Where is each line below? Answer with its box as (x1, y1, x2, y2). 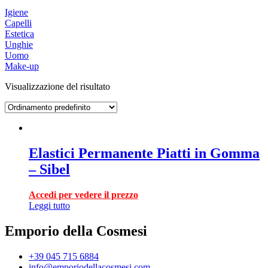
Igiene (5, 7, 28, 17)
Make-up (5, 61, 39, 71)
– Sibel (29, 161, 70, 177)
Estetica (5, 29, 34, 39)
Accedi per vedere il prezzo (29, 189, 138, 200)
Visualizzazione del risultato (5, 81, 110, 92)
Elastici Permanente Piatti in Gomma (29, 145, 260, 161)
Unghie (5, 39, 33, 50)
